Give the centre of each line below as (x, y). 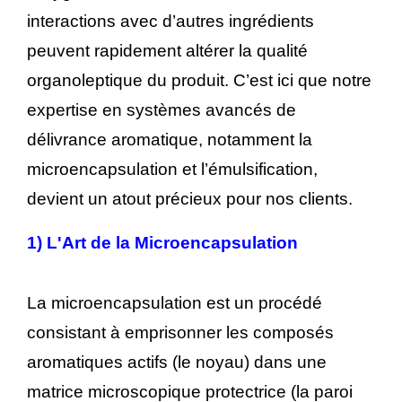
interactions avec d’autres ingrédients (170, 22)
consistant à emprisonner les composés (180, 332)
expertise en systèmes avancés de (162, 110)
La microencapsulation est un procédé (175, 302)
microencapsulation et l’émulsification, (172, 170)
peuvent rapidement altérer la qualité (167, 51)
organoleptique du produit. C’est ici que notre (199, 81)
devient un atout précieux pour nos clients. (190, 199)
